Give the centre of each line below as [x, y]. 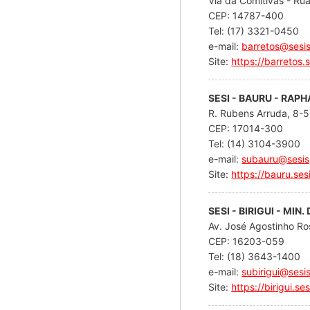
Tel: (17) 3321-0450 [254, 30]
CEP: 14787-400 [248, 15]
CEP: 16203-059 [248, 241]
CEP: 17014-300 [247, 128]
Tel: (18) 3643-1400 [255, 256]
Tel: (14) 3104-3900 [255, 143]
